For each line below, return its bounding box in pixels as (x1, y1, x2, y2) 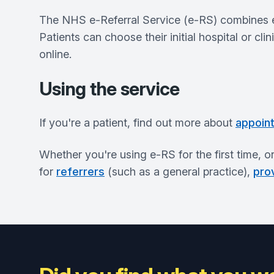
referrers (56, 165, 105, 179)
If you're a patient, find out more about (39, 116, 235, 130)
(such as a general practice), (105, 165, 253, 179)
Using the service (39, 78, 180, 100)
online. (39, 48, 72, 61)
